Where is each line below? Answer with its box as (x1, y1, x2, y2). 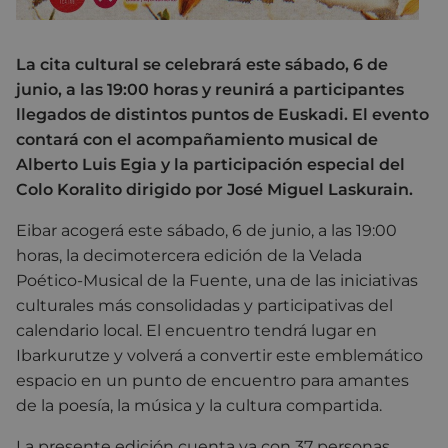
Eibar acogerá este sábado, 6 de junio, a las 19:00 (16, 221, 397, 240)
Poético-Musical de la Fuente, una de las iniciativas (16, 271, 418, 290)
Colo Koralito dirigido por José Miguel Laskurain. (16, 180, 413, 199)
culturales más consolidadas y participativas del (16, 296, 393, 315)
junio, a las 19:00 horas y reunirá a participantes (16, 80, 404, 99)
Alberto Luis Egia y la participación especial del (16, 155, 405, 174)
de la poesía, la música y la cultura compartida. (16, 396, 382, 415)
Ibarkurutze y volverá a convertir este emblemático (16, 346, 423, 365)
